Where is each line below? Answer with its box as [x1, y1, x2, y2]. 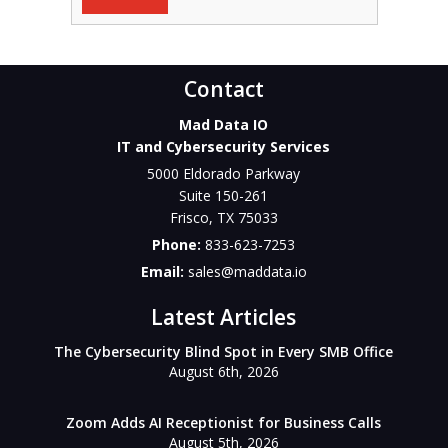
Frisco [169, 208, 209, 227]
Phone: [152, 235, 206, 254]
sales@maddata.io [187, 262, 307, 281]
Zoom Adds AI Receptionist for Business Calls [66, 413, 382, 432]
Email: [140, 262, 188, 281]
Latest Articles [151, 303, 297, 331]
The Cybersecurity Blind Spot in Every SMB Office [54, 342, 394, 361]
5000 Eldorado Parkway [147, 164, 301, 183]
